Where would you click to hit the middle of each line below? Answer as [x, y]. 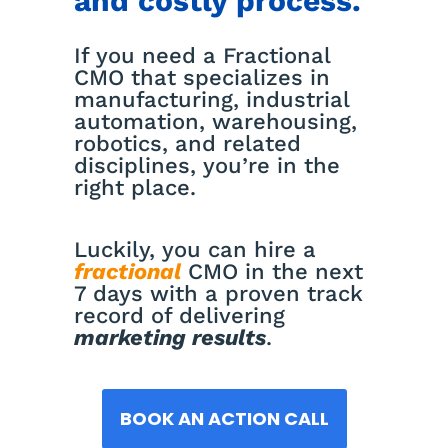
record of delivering [180, 315]
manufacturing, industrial [212, 99]
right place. [135, 187]
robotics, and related [188, 143]
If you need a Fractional [202, 55]
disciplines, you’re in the [207, 165]
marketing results [170, 337]
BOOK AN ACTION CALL [224, 418]
